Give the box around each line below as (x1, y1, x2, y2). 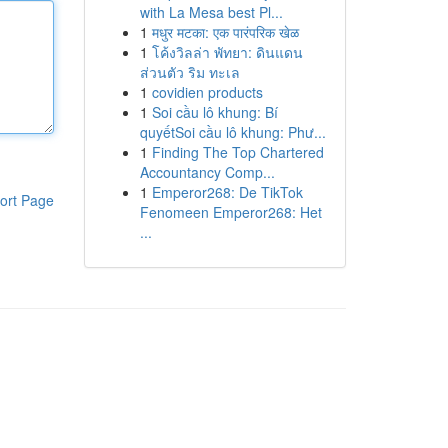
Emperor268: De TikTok (151, 182, 303, 202)
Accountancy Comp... (139, 162, 275, 182)
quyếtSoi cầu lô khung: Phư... (139, 122, 326, 142)
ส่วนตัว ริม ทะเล (139, 62, 240, 82)
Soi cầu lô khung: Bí (151, 102, 278, 122)
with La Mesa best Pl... (139, 2, 283, 22)
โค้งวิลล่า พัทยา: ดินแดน (151, 42, 303, 62)
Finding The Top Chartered (151, 142, 324, 162)
